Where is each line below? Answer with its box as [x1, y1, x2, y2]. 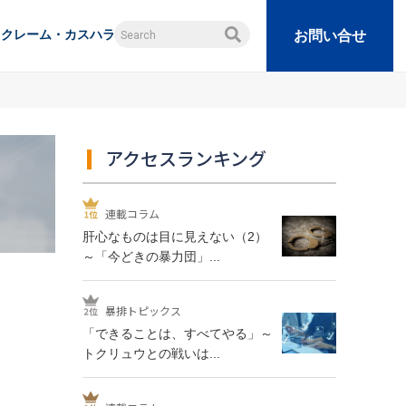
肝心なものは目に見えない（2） [82, 229, 267, 244]
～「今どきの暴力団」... [82, 249, 220, 264]
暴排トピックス [105, 303, 181, 318]
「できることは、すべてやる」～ [82, 326, 273, 341]
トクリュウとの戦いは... [82, 346, 220, 361]
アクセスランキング [105, 145, 266, 171]
